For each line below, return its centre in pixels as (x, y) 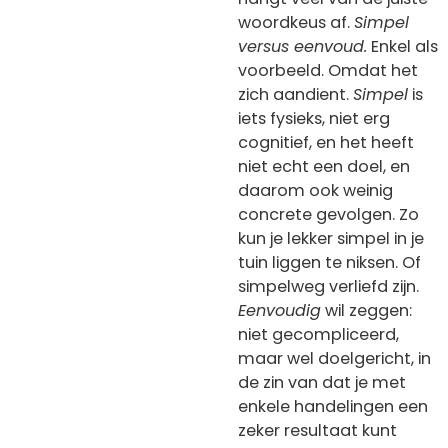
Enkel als (402, 46)
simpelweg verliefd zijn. (328, 286)
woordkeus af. (296, 22)
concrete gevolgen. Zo (328, 214)
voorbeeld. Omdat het (328, 70)
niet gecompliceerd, (318, 334)
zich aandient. (295, 94)
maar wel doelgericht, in (334, 358)
